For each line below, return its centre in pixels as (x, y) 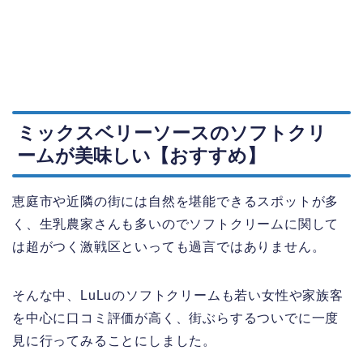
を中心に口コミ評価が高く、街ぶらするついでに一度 (176, 318)
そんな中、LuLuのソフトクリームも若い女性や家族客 (178, 296)
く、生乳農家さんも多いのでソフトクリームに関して (176, 224)
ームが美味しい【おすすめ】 (141, 156)
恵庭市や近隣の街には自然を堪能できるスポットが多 (176, 202)
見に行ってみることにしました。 (114, 341)
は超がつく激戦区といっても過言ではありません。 (169, 247)
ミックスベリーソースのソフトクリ (172, 133)
